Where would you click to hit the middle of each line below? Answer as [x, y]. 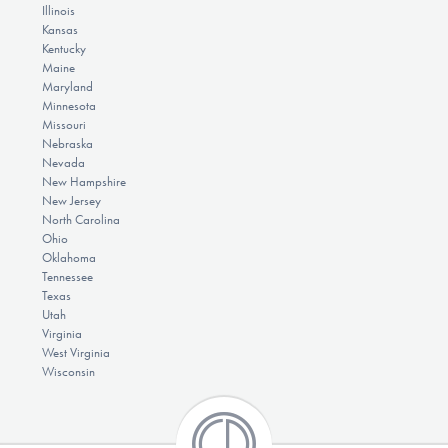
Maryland [67, 87]
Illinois [58, 11]
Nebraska [67, 144]
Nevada [63, 163]
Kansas [59, 30]
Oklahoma [68, 258]
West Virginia [75, 353]
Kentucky [63, 49]
